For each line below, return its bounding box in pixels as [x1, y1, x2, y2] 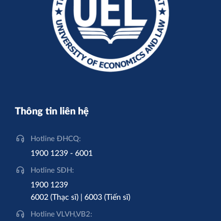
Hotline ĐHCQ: [31, 135, 81, 143]
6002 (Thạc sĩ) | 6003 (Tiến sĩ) [31, 193, 130, 201]
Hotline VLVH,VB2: [31, 210, 92, 218]
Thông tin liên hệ [15, 106, 89, 116]
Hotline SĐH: [31, 166, 74, 174]
